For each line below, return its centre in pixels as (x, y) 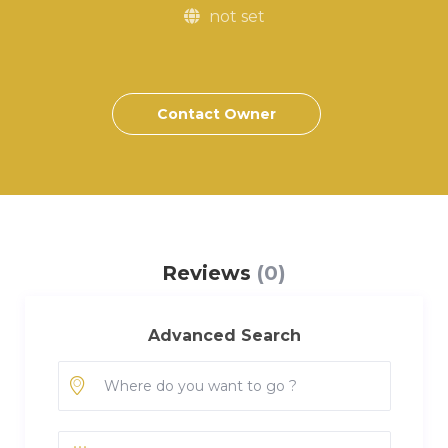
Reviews (209, 273)
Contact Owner (216, 114)
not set (234, 16)
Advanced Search (224, 335)
